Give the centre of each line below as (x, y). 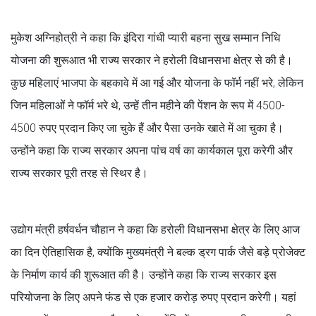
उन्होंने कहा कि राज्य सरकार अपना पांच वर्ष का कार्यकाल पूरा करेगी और (152, 150)
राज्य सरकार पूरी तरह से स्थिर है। (79, 173)
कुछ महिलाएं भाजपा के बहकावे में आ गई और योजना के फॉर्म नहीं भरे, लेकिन (157, 83)
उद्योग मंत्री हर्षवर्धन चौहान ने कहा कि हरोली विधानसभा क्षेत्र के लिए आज (155, 229)
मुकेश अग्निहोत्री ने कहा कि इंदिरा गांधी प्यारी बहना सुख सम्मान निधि (145, 37)
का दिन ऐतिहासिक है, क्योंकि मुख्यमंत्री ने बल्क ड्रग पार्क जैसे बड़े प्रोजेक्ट (158, 252)
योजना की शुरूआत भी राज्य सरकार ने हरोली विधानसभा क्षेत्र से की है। (152, 60)
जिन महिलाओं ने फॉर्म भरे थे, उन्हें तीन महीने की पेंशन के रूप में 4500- (148, 105)
